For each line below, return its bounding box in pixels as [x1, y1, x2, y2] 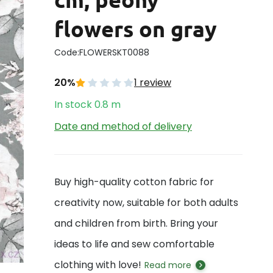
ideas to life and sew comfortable [54, 237, 214, 251]
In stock [54, 97, 92, 112]
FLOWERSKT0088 [79, 46, 149, 58]
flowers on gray [54, 15, 217, 42]
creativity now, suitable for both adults [54, 196, 238, 210]
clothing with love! [54, 258, 141, 272]
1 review [134, 76, 171, 90]
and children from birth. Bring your [54, 216, 218, 230]
